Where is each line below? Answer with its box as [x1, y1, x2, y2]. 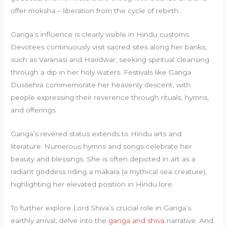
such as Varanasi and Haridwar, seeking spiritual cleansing [11, 55, 210, 64]
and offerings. [11, 106, 58, 115]
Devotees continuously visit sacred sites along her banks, [11, 43, 207, 51]
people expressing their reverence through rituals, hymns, [11, 93, 209, 102]
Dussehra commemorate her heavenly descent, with [11, 81, 191, 89]
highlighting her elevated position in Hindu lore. [11, 180, 174, 189]
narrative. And [164, 216, 214, 224]
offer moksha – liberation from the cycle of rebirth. [11, 7, 181, 15]
